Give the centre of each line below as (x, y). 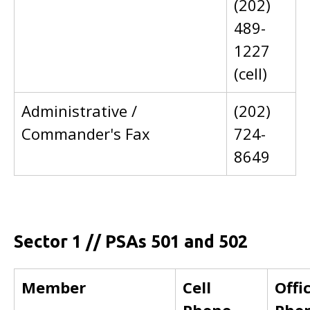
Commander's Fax (86, 134)
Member (54, 287)
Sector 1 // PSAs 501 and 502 (131, 241)
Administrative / (79, 111)
